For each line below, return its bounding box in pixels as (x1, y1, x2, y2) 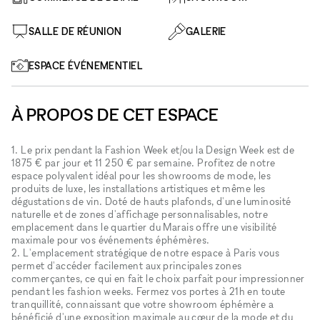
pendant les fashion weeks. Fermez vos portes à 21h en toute (11, 284, 286, 297)
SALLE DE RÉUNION (29, 24, 122, 37)
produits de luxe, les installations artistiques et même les (11, 181, 266, 194)
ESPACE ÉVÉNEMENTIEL (29, 59, 142, 71)
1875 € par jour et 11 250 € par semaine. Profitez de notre (11, 156, 276, 169)
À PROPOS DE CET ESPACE (11, 104, 219, 125)
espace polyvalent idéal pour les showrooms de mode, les (11, 169, 271, 181)
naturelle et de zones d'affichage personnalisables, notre (11, 207, 268, 220)
